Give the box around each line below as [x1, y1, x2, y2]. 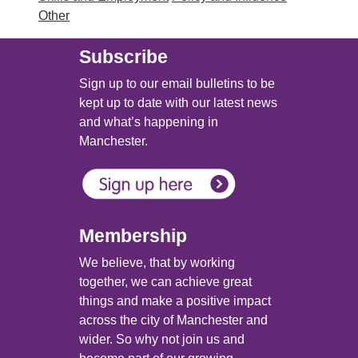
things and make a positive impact [79, 294, 271, 308]
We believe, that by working [79, 256, 235, 270]
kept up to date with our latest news [79, 96, 277, 110]
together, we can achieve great [79, 275, 252, 289]
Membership [79, 225, 187, 247]
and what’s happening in [79, 115, 218, 129]
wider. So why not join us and [79, 332, 245, 347]
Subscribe [79, 46, 168, 68]
